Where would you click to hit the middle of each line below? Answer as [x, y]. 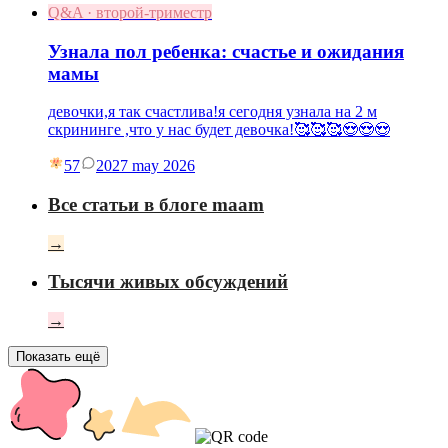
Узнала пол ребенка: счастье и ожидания [226, 51]
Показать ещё [58, 357]
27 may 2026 [153, 166]
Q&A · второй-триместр [130, 12]
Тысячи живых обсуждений [168, 282]
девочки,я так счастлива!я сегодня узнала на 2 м [212, 112]
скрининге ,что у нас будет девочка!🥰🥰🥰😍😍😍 [219, 130]
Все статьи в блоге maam [156, 204]
